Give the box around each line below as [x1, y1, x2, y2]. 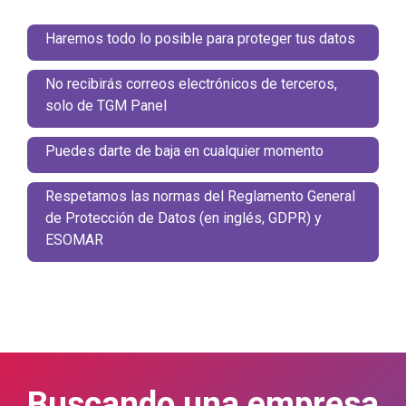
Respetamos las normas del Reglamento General [45, 187, 355, 205]
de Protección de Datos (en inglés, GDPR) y [45, 208, 322, 227]
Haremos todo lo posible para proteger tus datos [45, 29, 355, 47]
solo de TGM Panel [45, 96, 167, 114]
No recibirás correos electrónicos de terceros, [45, 74, 337, 92]
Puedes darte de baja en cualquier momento [45, 141, 324, 159]
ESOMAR [45, 230, 103, 248]
